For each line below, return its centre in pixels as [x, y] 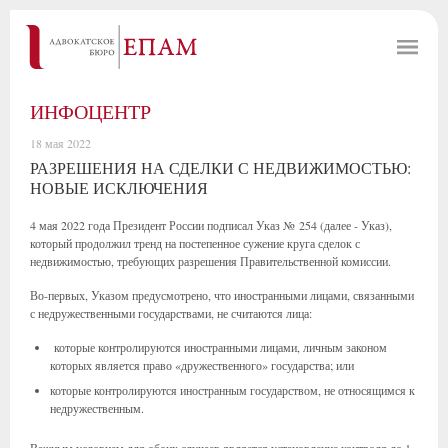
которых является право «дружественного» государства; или [202, 365]
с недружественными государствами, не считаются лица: [171, 313]
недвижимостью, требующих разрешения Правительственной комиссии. [210, 261]
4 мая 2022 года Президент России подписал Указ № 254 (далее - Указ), [211, 225]
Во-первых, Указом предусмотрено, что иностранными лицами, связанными [222, 295]
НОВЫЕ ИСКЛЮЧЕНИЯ [119, 187]
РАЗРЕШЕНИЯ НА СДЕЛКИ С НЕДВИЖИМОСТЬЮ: [220, 167]
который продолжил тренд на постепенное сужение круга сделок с [195, 243]
